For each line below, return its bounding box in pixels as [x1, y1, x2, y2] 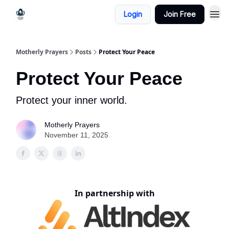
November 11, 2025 [44, 131, 108, 139]
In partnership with [74, 188, 155, 199]
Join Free [164, 10, 196, 18]
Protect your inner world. [16, 95, 127, 106]
